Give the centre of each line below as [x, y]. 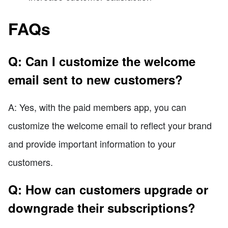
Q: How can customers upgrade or [108, 189]
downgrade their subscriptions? [102, 207]
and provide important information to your [92, 143]
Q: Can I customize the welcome [102, 61]
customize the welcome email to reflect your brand [110, 125]
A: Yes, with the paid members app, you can [97, 107]
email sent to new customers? [95, 79]
